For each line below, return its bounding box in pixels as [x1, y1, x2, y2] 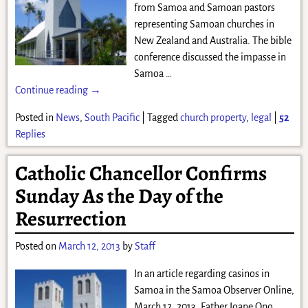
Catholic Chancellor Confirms [14, 159, 267, 188]
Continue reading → [14, 84, 101, 96]
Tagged [146, 111, 178, 123]
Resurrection [14, 205, 126, 233]
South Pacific [84, 111, 140, 123]
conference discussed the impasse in [133, 51, 286, 63]
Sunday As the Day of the [14, 182, 223, 210]
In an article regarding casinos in [133, 268, 269, 280]
